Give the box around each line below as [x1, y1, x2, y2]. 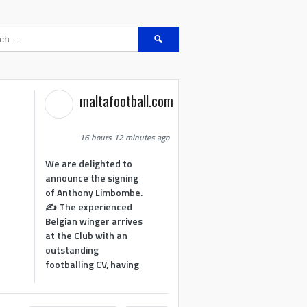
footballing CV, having [45, 256, 140, 271]
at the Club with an [45, 228, 128, 243]
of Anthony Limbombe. [45, 184, 143, 199]
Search [137, 26, 168, 40]
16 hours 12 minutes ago [79, 131, 170, 144]
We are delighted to [45, 156, 133, 171]
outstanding [45, 242, 99, 257]
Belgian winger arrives [45, 213, 143, 228]
